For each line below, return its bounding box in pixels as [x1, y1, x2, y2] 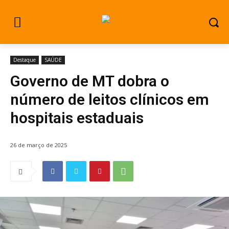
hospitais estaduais [10, 109, 144, 127]
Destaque [13, 56, 36, 63]
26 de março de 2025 [10, 141, 67, 149]
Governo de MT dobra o [10, 72, 169, 90]
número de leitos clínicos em [10, 90, 209, 108]
